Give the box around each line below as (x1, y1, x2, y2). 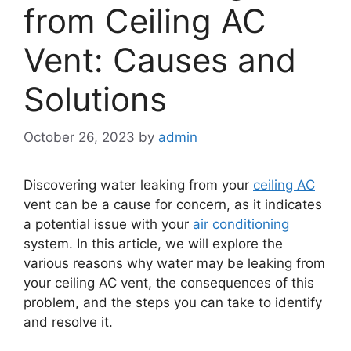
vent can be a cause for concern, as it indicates (24, 197, 322, 213)
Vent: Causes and (24, 39, 296, 80)
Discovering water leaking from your (24, 177, 253, 194)
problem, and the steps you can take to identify (24, 295, 322, 311)
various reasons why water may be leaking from (24, 255, 325, 272)
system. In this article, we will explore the (24, 236, 283, 252)
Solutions (24, 78, 167, 119)
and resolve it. (24, 314, 113, 331)
